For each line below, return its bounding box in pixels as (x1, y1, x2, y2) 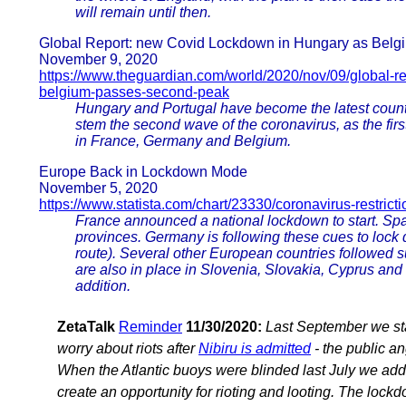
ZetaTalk (57, 319, 115, 335)
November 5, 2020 (39, 180, 158, 197)
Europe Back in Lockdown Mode (39, 164, 247, 180)
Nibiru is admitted (198, 341, 311, 357)
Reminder (119, 319, 182, 335)
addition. (75, 278, 130, 295)
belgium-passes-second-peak (39, 84, 229, 101)
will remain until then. (75, 5, 211, 21)
